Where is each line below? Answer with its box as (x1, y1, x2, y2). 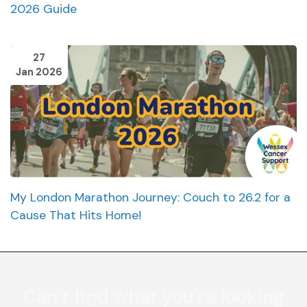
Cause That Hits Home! (10, 208, 145, 223)
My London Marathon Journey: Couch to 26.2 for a (10, 190, 291, 206)
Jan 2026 (16, 66, 62, 79)
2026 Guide (10, 1, 77, 17)
